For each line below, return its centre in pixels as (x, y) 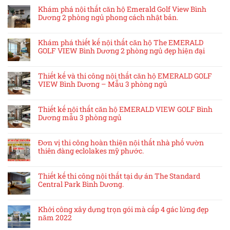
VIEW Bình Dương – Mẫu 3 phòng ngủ (103, 84)
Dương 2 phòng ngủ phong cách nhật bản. (108, 17)
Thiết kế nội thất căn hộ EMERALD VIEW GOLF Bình (125, 109)
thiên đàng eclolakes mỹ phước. (91, 151)
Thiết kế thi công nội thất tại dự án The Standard (119, 176)
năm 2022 (55, 218)
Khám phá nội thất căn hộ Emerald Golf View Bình (122, 9)
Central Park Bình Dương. (81, 184)
